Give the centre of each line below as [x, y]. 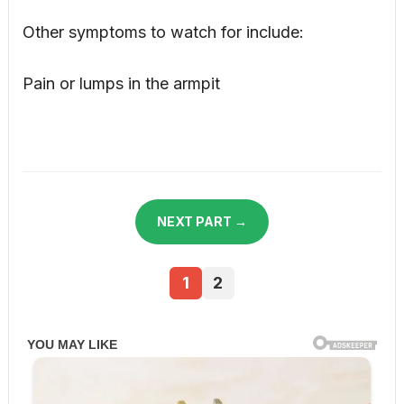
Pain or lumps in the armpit [121, 83]
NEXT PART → [202, 221]
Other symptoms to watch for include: [163, 32]
